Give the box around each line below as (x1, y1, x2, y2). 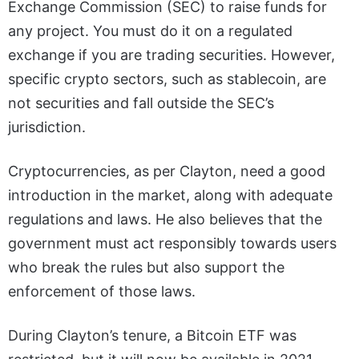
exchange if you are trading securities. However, (8, 46, 335, 63)
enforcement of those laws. (8, 282, 196, 300)
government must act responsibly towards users (8, 234, 337, 252)
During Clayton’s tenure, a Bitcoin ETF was (8, 326, 296, 344)
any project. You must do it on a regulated (8, 22, 292, 39)
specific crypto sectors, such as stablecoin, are (8, 70, 326, 87)
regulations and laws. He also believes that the (8, 210, 322, 228)
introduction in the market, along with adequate (8, 186, 333, 204)
